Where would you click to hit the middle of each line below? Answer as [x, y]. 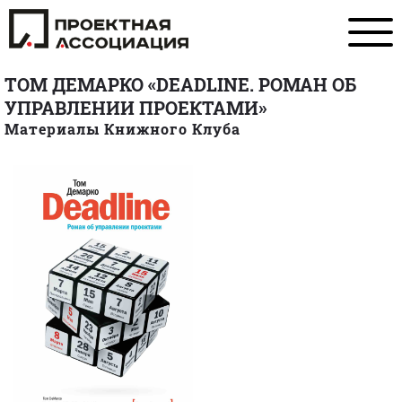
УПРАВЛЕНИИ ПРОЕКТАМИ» [136, 108]
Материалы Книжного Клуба [122, 129]
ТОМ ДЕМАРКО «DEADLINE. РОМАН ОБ [180, 85]
